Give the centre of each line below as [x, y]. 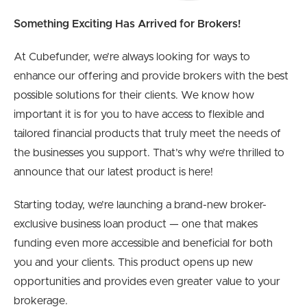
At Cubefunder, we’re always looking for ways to [132, 57]
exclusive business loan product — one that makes [136, 224]
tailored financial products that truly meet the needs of [147, 134]
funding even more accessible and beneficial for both [143, 244]
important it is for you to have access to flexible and [139, 115]
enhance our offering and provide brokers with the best [151, 76]
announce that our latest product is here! [113, 172]
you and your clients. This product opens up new [133, 263]
